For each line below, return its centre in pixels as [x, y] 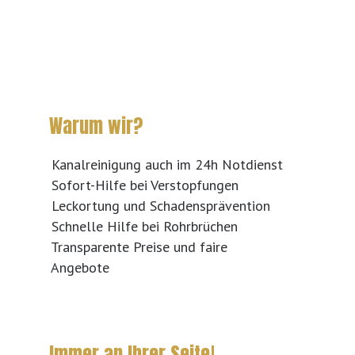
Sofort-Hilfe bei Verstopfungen [145, 185]
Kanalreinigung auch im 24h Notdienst [167, 165]
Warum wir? [96, 126]
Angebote [80, 268]
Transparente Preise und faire [139, 247]
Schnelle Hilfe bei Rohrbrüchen [144, 227]
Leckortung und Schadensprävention [160, 206]
